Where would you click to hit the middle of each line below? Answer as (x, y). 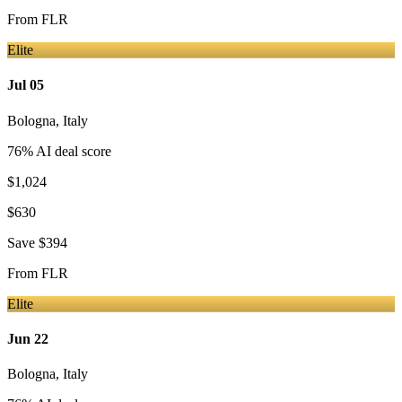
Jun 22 (28, 338)
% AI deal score (66, 151)
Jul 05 (26, 85)
